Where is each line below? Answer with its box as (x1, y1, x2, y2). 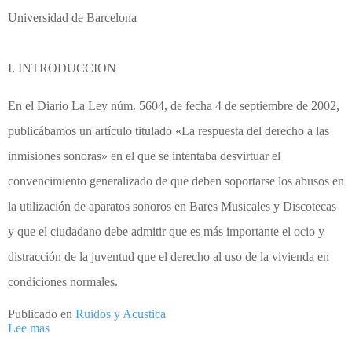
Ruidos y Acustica (75, 307, 166, 321)
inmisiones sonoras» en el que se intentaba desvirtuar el (8, 149, 280, 163)
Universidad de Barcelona (8, 11, 137, 25)
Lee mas (8, 321, 49, 335)
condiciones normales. (8, 275, 118, 289)
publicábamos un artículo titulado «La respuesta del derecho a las (8, 124, 329, 138)
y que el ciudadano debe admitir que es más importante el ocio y (8, 225, 324, 239)
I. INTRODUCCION (8, 61, 116, 75)
